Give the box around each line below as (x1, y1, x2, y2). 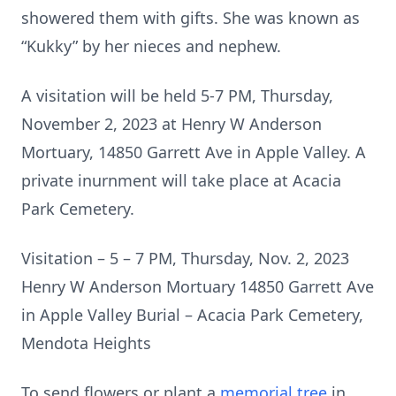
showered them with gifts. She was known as (21, 7, 360, 28)
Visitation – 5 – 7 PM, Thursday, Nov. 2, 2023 (21, 247, 349, 269)
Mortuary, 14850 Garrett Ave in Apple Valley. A (21, 141, 366, 163)
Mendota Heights (21, 332, 151, 354)
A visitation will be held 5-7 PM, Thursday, (21, 85, 333, 106)
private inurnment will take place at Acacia (21, 170, 341, 191)
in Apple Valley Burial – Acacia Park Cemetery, (21, 304, 363, 325)
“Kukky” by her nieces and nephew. (21, 35, 281, 57)
